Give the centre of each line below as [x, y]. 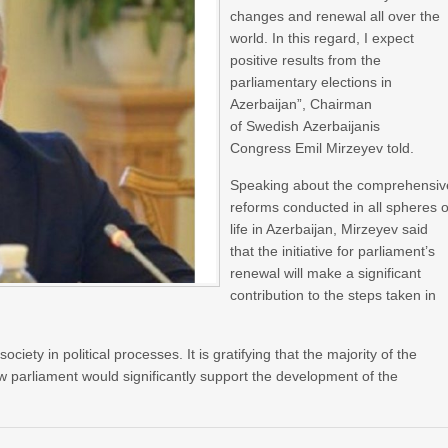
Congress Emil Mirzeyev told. [322, 148]
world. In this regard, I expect [322, 38]
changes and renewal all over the [335, 16]
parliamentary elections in [311, 82]
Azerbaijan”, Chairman [301, 104]
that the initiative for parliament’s [333, 251]
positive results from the [306, 60]
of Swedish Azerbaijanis [305, 126]
